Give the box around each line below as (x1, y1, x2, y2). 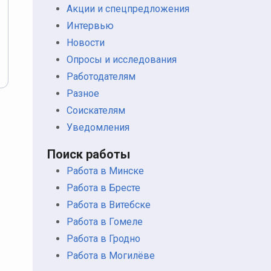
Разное (67, 88, 99, 99)
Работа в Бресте (67, 182, 140, 194)
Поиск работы (47, 147, 130, 162)
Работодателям (67, 71, 135, 82)
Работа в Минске (67, 165, 144, 177)
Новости (67, 37, 105, 48)
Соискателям (67, 105, 125, 116)
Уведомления (67, 122, 129, 133)
